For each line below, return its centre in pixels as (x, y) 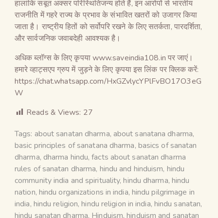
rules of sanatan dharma (55, 169)
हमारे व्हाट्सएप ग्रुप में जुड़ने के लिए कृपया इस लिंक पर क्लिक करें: (107, 69)
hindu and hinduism (131, 169)
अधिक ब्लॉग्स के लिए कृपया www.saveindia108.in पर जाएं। (104, 58)
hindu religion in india (116, 204)
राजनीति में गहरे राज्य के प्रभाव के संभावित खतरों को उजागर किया (106, 15)
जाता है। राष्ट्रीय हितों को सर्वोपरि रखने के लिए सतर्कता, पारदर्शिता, (109, 27)
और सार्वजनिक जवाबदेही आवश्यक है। (68, 38)
